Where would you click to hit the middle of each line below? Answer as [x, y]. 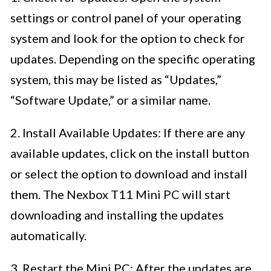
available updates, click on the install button [130, 153]
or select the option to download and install [129, 174]
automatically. [48, 236]
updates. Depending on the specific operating [133, 59]
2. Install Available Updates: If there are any [128, 133]
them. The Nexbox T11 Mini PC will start [120, 194]
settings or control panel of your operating [126, 18]
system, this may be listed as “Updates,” [116, 80]
